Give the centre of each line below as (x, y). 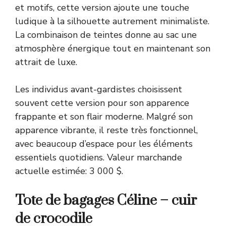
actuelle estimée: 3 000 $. (69, 171)
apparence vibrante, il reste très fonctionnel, (106, 130)
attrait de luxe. (46, 62)
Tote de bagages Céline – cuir (106, 200)
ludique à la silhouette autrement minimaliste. (112, 21)
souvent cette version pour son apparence (102, 103)
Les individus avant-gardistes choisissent (99, 89)
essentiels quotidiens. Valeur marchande (99, 157)
